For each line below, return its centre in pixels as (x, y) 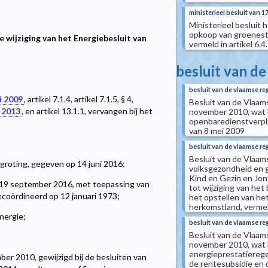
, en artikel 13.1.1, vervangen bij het (87, 111)
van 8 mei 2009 (217, 131)
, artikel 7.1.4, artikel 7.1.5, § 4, (79, 99)
